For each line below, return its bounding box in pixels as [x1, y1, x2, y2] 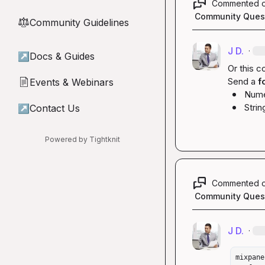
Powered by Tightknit [45, 135, 120, 144]
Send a [228, 76, 258, 87]
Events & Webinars [30, 76, 114, 88]
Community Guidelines [30, 17, 129, 28]
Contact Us [30, 102, 80, 114]
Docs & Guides [30, 50, 95, 62]
